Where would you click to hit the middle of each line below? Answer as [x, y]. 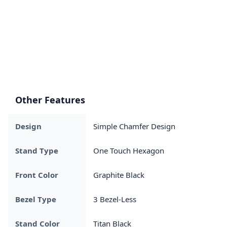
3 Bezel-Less [115, 199]
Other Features [50, 100]
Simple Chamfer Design [134, 126]
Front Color [37, 175]
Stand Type [37, 150]
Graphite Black [119, 175]
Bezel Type [36, 199]
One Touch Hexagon [129, 150]
